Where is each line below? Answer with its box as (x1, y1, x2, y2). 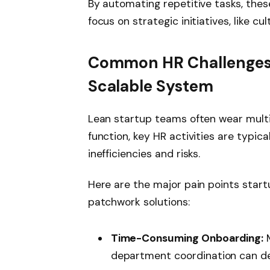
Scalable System (87, 76, 213, 97)
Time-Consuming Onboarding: (110, 231, 264, 245)
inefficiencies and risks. (87, 146, 201, 160)
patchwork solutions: (87, 195, 190, 209)
